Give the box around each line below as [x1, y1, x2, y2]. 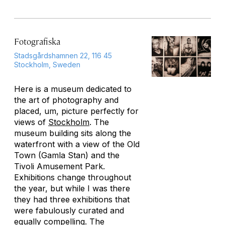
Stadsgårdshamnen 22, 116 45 [14, 51, 112, 60]
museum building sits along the [14, 128, 131, 138]
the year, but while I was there [14, 183, 130, 193]
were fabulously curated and [14, 205, 124, 215]
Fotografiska [14, 36, 60, 47]
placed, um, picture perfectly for [14, 106, 139, 116]
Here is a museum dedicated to [14, 84, 132, 94]
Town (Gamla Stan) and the [14, 150, 120, 160]
